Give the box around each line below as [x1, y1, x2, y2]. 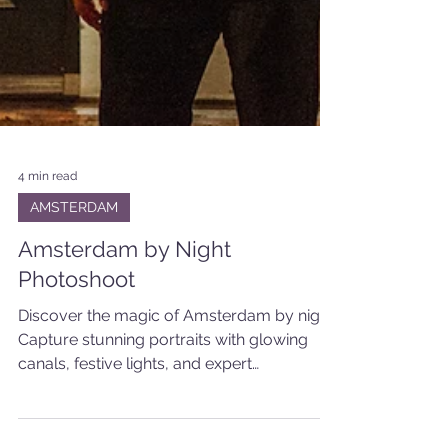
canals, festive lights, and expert [18, 408, 252, 428]
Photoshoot [18, 320, 135, 347]
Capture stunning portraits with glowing [18, 384, 308, 404]
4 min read [18, 223, 77, 238]
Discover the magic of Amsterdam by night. [18, 360, 337, 380]
